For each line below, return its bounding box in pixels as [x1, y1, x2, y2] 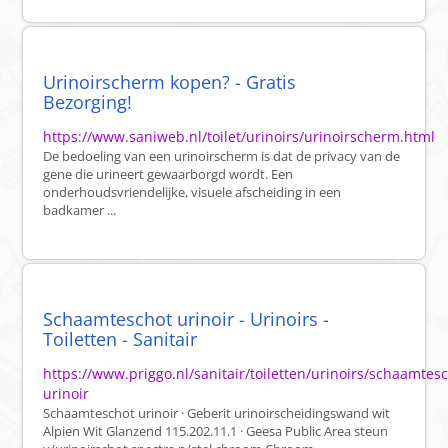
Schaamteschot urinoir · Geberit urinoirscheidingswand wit [43, 404, 391, 423]
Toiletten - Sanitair [43, 327, 198, 352]
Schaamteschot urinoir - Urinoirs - [43, 307, 330, 332]
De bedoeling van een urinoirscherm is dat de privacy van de [43, 147, 401, 166]
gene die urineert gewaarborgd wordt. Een [43, 165, 294, 184]
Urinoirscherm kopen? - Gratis [43, 70, 297, 95]
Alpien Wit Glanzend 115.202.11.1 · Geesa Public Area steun [43, 422, 389, 441]
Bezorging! [43, 90, 133, 115]
